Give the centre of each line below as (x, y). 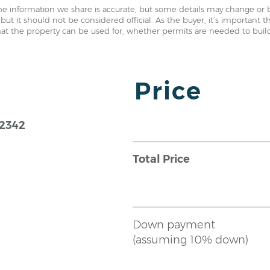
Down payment (174, 225)
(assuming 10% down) (192, 240)
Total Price (161, 159)
